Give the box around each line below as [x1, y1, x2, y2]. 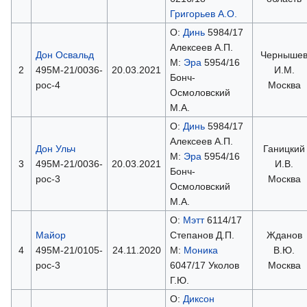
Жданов [266, 229, 302, 241]
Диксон [182, 293, 214, 304]
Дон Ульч [35, 143, 75, 154]
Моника [183, 244, 218, 256]
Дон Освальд [35, 49, 94, 60]
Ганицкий [263, 143, 305, 154]
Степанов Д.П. [169, 229, 234, 241]
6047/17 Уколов [169, 259, 239, 271]
